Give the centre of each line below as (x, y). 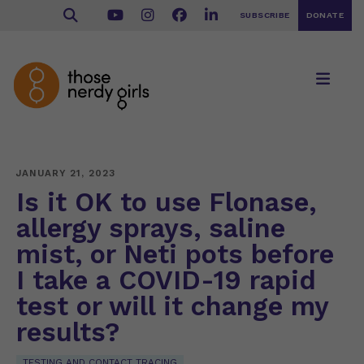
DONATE (325, 15)
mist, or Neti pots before (175, 254)
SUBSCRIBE (264, 15)
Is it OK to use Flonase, (166, 202)
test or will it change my (172, 306)
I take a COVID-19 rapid (166, 280)
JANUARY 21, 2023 (66, 173)
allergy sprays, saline (151, 228)
